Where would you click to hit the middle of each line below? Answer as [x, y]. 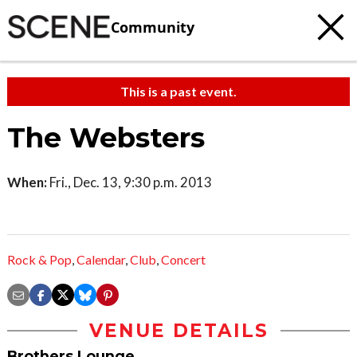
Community [153, 27]
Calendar [101, 260]
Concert [183, 260]
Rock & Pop [39, 260]
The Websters [106, 138]
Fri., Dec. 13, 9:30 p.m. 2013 [129, 182]
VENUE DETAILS [178, 331]
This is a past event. [178, 91]
